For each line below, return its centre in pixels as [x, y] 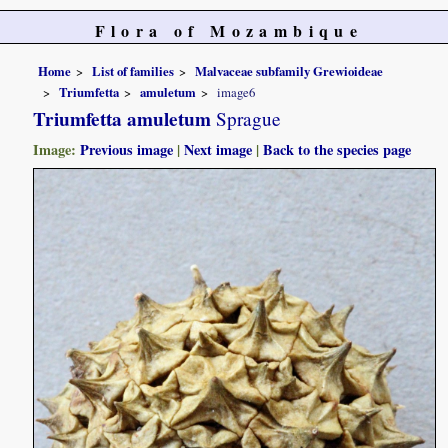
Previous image [127, 150]
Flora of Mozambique [229, 30]
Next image [218, 150]
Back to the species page [337, 150]
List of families [133, 70]
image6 [236, 92]
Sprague [246, 119]
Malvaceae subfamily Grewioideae [289, 70]
